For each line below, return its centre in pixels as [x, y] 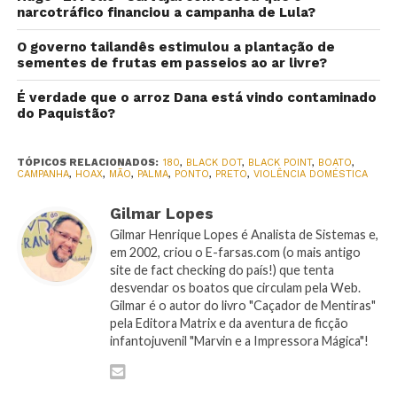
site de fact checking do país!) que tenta [222, 270]
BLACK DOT [214, 163]
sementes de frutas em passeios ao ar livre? [171, 63]
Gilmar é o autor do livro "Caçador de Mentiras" [242, 306]
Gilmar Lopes [161, 214]
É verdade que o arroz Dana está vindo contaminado [196, 98]
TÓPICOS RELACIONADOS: [87, 163]
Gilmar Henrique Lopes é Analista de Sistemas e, [244, 235]
